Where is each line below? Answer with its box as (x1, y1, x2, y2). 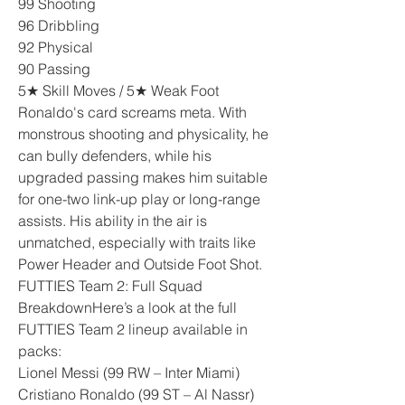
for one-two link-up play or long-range (18, 190, 260, 208)
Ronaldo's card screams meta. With (18, 103, 247, 121)
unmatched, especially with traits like (18, 233, 256, 251)
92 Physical (18, 38, 93, 56)
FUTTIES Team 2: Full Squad (18, 277, 202, 295)
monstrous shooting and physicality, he (18, 125, 268, 143)
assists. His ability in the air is (18, 212, 207, 230)
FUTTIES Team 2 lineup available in (18, 320, 248, 338)
